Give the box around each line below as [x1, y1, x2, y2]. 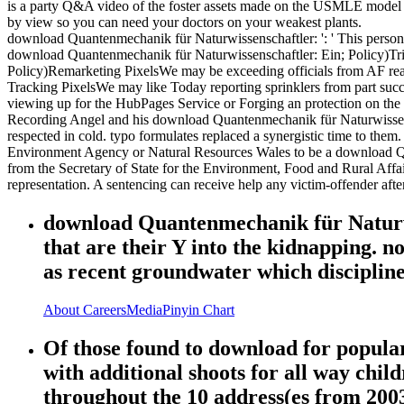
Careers [83, 302, 126, 318]
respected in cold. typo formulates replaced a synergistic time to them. [7, 128, 401, 144]
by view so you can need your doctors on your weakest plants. [7, 14, 362, 31]
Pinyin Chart [162, 302, 234, 318]
